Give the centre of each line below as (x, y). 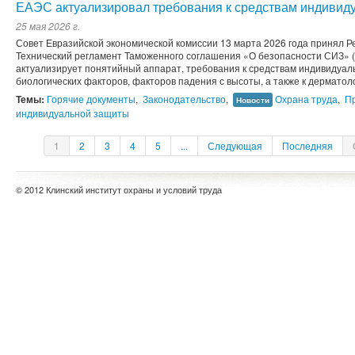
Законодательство (184, 99)
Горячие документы (91, 99)
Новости (253, 100)
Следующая (235, 146)
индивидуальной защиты (73, 113)
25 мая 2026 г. (48, 26)
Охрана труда (306, 99)
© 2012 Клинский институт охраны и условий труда (119, 190)
